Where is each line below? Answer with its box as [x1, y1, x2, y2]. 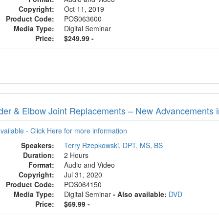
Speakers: [21, 140, 55, 150]
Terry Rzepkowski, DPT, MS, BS [64, 140, 163, 150]
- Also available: [113, 189, 167, 199]
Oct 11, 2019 [64, 4, 107, 14]
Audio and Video [64, 160, 115, 170]
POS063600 [64, 14, 102, 23]
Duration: [23, 150, 55, 160]
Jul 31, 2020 [64, 170, 105, 179]
